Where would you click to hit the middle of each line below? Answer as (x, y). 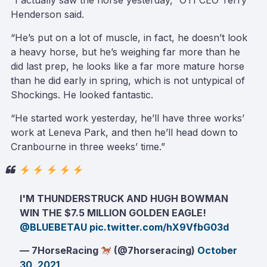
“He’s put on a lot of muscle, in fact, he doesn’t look (129, 38)
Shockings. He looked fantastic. (82, 95)
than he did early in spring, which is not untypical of (128, 80)
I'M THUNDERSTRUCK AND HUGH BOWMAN (124, 198)
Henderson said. (47, 14)
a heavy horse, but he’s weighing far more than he (125, 52)
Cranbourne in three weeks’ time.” (88, 147)
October (218, 250)
